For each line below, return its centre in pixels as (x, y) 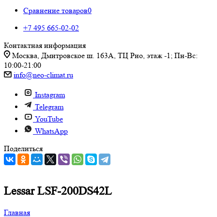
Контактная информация (45, 45)
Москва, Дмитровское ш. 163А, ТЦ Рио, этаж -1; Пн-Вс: (105, 55)
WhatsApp (51, 131)
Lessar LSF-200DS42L (58, 191)
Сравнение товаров (55, 10)
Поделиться (23, 148)
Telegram (49, 107)
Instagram (50, 95)
